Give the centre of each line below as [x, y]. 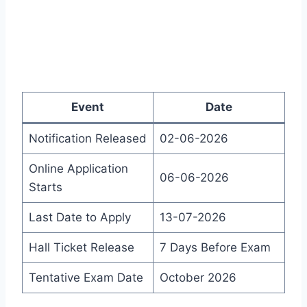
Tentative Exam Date [86, 278]
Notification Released [87, 139]
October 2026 [198, 278]
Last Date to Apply [79, 218]
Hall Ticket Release [81, 248]
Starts [45, 187]
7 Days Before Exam [215, 248]
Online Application [78, 169]
